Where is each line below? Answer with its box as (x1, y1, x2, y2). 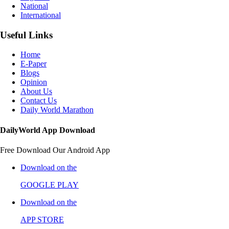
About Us (20, 87, 52, 96)
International (20, 10, 61, 19)
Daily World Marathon (20, 105, 94, 114)
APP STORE (20, 215, 64, 224)
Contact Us (20, 96, 57, 105)
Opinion (20, 78, 47, 87)
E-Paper (20, 59, 47, 68)
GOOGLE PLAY (20, 180, 79, 189)
